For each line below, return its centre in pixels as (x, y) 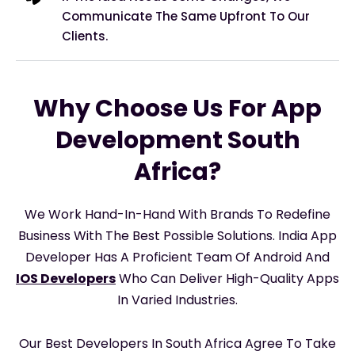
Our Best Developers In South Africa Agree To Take (177, 344)
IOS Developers (66, 279)
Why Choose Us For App (177, 109)
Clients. (85, 36)
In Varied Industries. (177, 300)
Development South (177, 141)
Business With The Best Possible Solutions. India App (177, 236)
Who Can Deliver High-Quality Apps (227, 279)
